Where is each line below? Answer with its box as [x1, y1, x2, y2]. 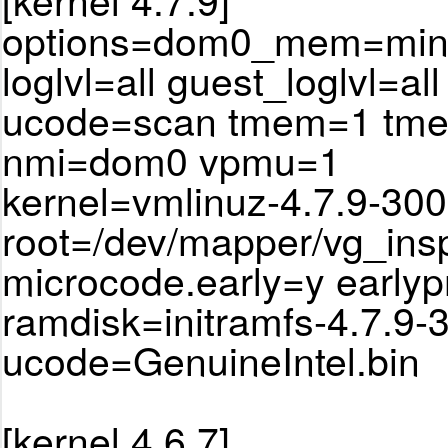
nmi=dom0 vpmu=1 [2, 131, 341, 188]
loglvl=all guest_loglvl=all [2, 51, 440, 108]
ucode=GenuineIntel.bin [2, 331, 420, 388]
